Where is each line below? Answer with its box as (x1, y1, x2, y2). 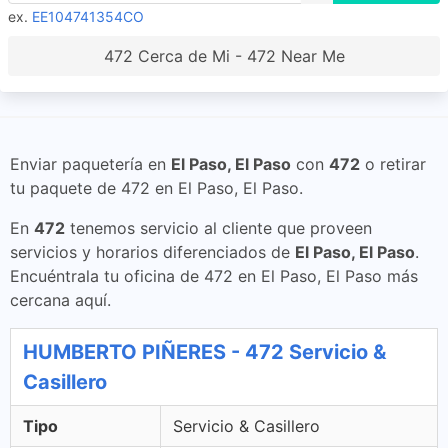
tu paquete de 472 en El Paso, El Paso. (10, 178, 303, 198)
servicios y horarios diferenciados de (10, 242, 295, 262)
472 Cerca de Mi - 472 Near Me (103, 46, 345, 66)
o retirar (360, 154, 426, 174)
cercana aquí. (10, 290, 111, 310)
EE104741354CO (32, 8, 144, 25)
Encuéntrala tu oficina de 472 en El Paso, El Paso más (10, 266, 418, 286)
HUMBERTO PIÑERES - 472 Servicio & (23, 340, 386, 364)
